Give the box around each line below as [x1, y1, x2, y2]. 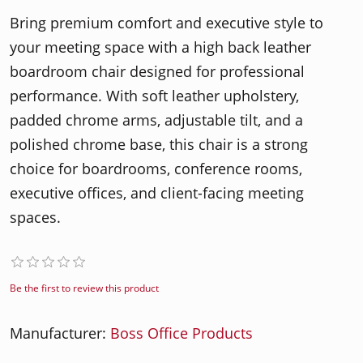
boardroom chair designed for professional [10, 62, 305, 81]
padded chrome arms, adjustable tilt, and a [10, 110, 303, 130]
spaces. [10, 207, 61, 227]
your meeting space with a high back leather [10, 37, 311, 57]
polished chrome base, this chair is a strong [10, 135, 308, 154]
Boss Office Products [110, 323, 253, 343]
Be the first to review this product [10, 281, 159, 295]
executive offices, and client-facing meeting [10, 183, 304, 203]
